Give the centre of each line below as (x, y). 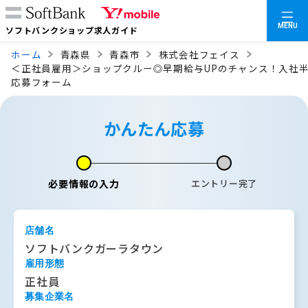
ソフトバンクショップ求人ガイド (72, 30)
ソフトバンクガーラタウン (94, 248)
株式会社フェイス (199, 54)
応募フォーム (42, 82)
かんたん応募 (154, 128)
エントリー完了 (224, 183)
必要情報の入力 (84, 184)
